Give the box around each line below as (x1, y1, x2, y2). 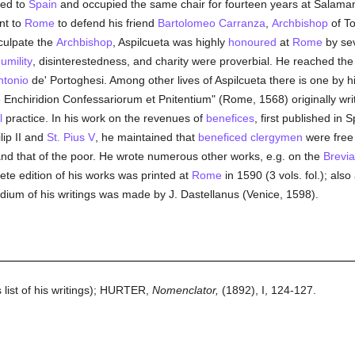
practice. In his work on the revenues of (2, 112, 206, 124)
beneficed (197, 131, 247, 143)
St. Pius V (46, 131, 95, 143)
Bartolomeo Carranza (157, 17, 265, 29)
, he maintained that (94, 131, 198, 143)
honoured (227, 36, 277, 48)
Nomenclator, (151, 284, 219, 296)
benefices (205, 112, 254, 124)
